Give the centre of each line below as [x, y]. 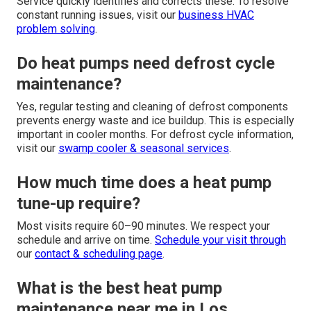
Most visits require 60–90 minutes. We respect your [143, 226]
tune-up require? [78, 204]
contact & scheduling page [99, 254]
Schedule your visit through [220, 240]
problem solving [56, 29]
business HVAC [216, 15]
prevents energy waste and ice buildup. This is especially [155, 121]
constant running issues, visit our [98, 15]
